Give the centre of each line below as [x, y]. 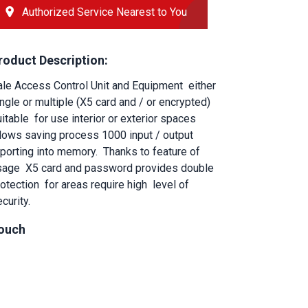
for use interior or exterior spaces [115, 118]
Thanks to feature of [152, 151]
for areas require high [96, 184]
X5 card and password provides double [120, 168]
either [202, 85]
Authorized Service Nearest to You [104, 12]
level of [171, 184]
